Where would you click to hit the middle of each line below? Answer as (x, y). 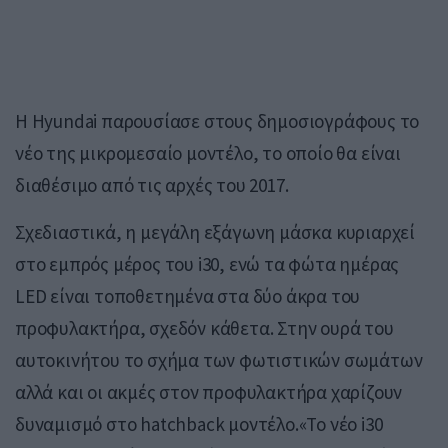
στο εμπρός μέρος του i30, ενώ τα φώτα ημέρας (207, 263)
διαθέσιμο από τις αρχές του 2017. (152, 184)
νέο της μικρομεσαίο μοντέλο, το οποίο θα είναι (208, 152)
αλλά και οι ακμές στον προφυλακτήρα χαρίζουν (209, 391)
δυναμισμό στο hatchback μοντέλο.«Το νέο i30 (199, 423)
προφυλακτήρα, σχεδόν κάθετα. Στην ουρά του (204, 327)
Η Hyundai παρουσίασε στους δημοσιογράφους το (217, 120)
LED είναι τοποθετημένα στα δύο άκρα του (188, 295)
